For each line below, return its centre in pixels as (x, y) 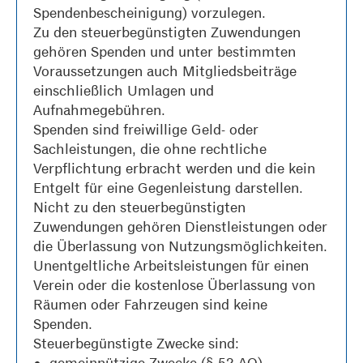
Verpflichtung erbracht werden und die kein (174, 169)
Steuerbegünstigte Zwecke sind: (136, 344)
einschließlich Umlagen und (124, 91)
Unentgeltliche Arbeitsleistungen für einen (171, 266)
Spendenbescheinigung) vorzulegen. (149, 13)
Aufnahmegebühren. (99, 110)
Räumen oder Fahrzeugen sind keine (150, 305)
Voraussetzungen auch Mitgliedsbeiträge (165, 71)
